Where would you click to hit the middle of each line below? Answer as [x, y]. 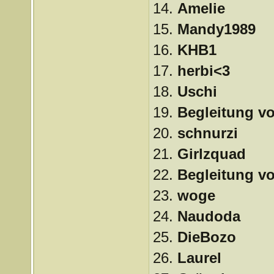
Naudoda [209, 216]
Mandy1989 [216, 29]
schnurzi [207, 133]
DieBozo [206, 237]
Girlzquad [211, 154]
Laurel [199, 258]
